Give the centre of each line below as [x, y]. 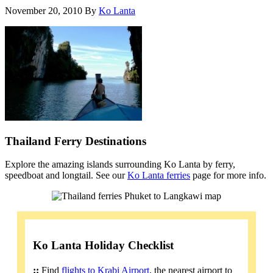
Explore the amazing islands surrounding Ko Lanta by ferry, [120, 165]
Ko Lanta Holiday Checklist [104, 246]
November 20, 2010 [44, 10]
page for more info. [228, 175]
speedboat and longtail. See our [66, 175]
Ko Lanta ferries [159, 175]
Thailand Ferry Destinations [76, 141]
